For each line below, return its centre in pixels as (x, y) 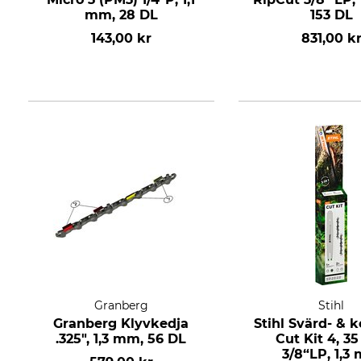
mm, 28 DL (121, 15)
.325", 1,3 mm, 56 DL (121, 339)
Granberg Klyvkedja (121, 324)
